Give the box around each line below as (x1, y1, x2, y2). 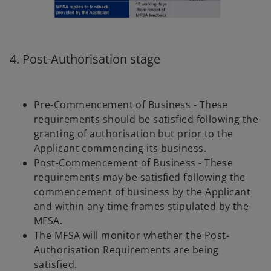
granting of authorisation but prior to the (34, 127, 233, 141)
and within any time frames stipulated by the (34, 200, 249, 214)
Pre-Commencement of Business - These (34, 98, 228, 112)
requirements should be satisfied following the (34, 113, 259, 126)
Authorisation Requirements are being (34, 243, 219, 257)
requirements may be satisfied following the (34, 171, 246, 184)
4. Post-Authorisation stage (10, 51, 160, 68)
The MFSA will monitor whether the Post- (34, 229, 230, 243)
